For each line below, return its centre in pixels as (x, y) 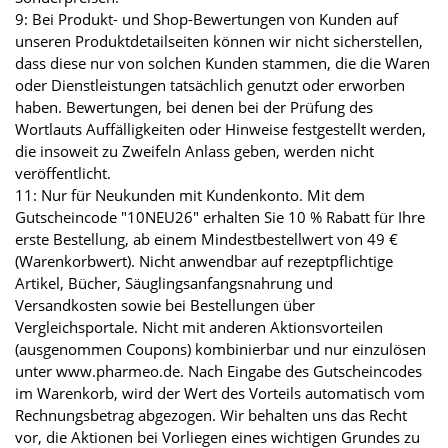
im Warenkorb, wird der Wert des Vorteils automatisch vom (220, 393)
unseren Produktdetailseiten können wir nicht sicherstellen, (219, 41)
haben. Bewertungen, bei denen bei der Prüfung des (194, 107)
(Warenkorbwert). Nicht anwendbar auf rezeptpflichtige (204, 261)
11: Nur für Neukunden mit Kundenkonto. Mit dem (190, 195)
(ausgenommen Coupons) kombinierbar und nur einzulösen (220, 349)
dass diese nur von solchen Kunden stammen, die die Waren (222, 63)
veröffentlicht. (63, 173)
